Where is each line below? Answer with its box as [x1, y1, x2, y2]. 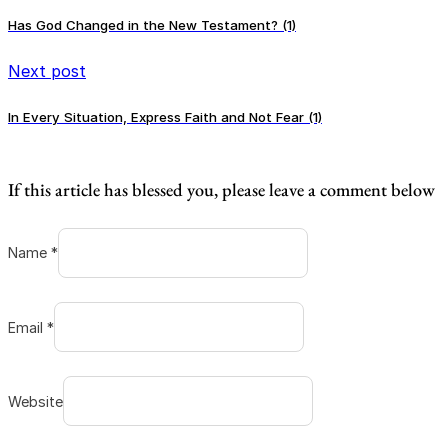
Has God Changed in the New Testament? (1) [8, 17, 296, 34]
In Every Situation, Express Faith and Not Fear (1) [8, 109, 322, 126]
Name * [8, 244, 58, 262]
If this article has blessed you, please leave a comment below [8, 177, 435, 201]
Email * [8, 318, 54, 336]
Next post [8, 61, 86, 82]
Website [8, 392, 63, 410]
